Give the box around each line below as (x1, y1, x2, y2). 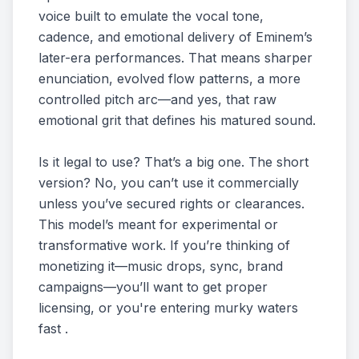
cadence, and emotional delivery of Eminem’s (38, 29, 313, 45)
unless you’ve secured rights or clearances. (38, 196, 305, 212)
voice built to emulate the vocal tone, (38, 8, 264, 24)
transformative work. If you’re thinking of (38, 237, 290, 253)
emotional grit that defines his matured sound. (38, 112, 316, 128)
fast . (38, 321, 68, 337)
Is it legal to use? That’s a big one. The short (38, 154, 309, 170)
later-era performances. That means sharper (38, 50, 313, 66)
